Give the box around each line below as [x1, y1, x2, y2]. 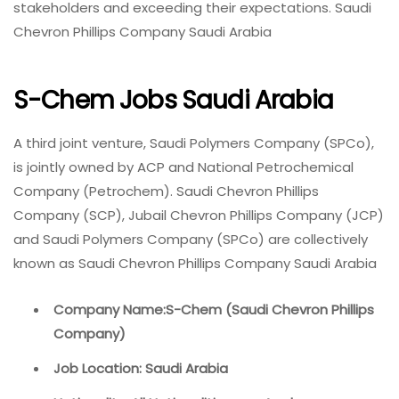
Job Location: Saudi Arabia [53, 358, 228, 378]
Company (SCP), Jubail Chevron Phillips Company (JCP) [13, 205, 384, 224]
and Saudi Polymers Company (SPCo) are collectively [13, 229, 368, 248]
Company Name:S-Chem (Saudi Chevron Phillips [53, 299, 374, 319]
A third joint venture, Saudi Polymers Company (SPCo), [13, 133, 374, 152]
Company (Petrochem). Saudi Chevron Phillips [13, 181, 319, 200]
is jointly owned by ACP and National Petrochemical [13, 157, 354, 176]
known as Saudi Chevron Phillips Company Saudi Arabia [13, 253, 377, 273]
